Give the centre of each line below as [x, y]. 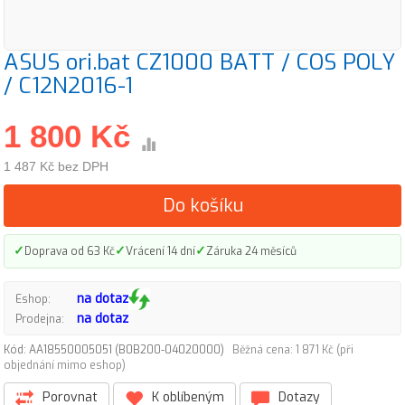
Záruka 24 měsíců [251, 251]
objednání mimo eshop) [65, 365]
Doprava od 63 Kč [70, 251]
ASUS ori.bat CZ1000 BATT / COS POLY [200, 62]
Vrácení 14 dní [160, 251]
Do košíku [202, 206]
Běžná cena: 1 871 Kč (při [293, 350]
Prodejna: [40, 319]
